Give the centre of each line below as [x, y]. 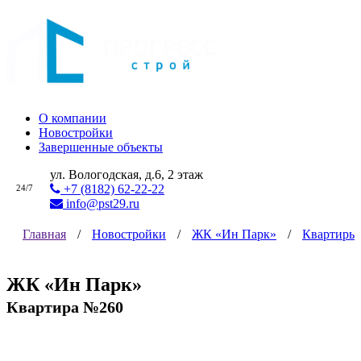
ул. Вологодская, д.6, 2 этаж [127, 174]
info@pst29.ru [101, 203]
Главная [44, 234]
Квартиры [330, 234]
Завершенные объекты [101, 147]
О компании [73, 118]
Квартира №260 [65, 307]
